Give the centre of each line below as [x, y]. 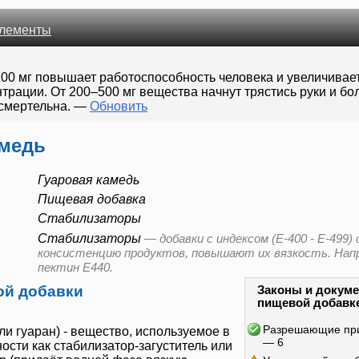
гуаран [36, 332]
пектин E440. [75, 268]
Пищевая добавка [92, 200]
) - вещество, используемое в [143, 332]
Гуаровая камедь [89, 180]
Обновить [119, 106]
